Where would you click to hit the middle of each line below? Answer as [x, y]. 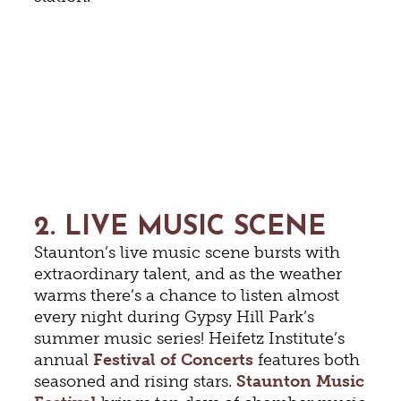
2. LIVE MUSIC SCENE [180, 228]
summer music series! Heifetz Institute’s [190, 339]
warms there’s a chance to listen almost [187, 296]
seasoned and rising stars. [136, 382]
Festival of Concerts [174, 360]
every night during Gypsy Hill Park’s [175, 317]
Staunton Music [301, 382]
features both [307, 360]
